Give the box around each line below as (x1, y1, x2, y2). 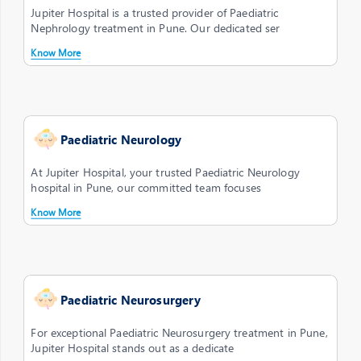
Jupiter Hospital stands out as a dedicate (31, 339, 234, 356)
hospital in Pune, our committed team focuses (31, 180, 261, 196)
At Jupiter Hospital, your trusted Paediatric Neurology (31, 164, 300, 180)
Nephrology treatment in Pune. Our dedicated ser (31, 19, 280, 36)
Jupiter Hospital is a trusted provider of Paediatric (31, 4, 279, 20)
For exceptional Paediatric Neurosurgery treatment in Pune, (31, 324, 328, 340)
